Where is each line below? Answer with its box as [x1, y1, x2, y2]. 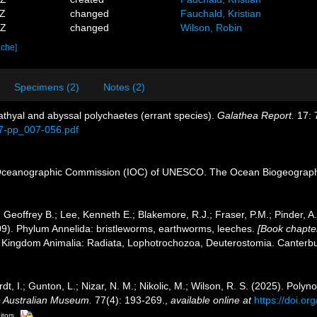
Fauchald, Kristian [180, 8, 261, 19]
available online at [171, 294, 251, 306]
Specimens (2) [14, 81, 79, 93]
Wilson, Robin [180, 22, 242, 33]
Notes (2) [103, 81, 145, 93]
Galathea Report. [217, 110, 294, 121]
